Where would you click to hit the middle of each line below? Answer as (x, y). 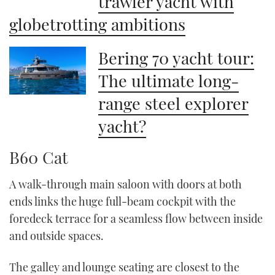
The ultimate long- (169, 80)
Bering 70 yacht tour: (176, 58)
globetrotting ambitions (97, 24)
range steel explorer (174, 103)
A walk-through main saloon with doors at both (126, 184)
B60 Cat (39, 157)
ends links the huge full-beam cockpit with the (122, 201)
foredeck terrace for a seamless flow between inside (136, 219)
